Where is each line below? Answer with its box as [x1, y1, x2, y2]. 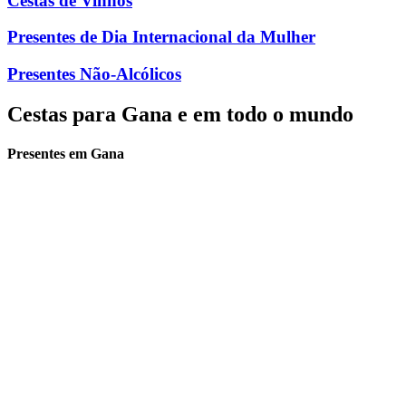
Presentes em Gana [7, 146, 124, 162]
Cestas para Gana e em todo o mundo [7, 102, 353, 126]
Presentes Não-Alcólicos [7, 64, 181, 84]
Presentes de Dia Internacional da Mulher [7, 27, 315, 47]
